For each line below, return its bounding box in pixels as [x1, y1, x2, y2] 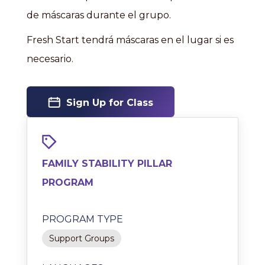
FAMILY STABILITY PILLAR [42, 158, 172, 169]
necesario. [27, 53, 73, 64]
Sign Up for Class [66, 96, 153, 108]
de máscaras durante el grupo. [27, 9, 171, 21]
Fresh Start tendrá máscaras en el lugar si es [27, 34, 234, 46]
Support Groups [49, 233, 114, 244]
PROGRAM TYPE [42, 214, 123, 225]
